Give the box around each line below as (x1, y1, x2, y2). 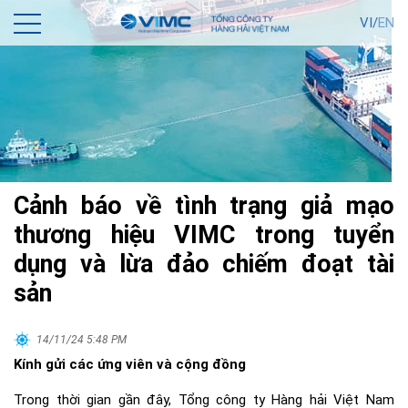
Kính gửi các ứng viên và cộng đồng (14, 356, 246, 372)
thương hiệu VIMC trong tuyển (14, 220, 394, 250)
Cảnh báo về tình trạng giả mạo (14, 191, 394, 220)
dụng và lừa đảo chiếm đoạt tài (14, 250, 394, 279)
